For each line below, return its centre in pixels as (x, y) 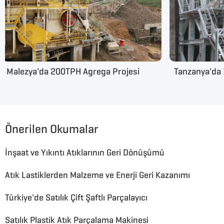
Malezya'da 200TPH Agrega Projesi (73, 71)
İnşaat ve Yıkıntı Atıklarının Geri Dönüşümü (85, 153)
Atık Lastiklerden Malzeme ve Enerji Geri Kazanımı (97, 175)
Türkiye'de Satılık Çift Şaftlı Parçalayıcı (76, 198)
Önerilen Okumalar (52, 129)
